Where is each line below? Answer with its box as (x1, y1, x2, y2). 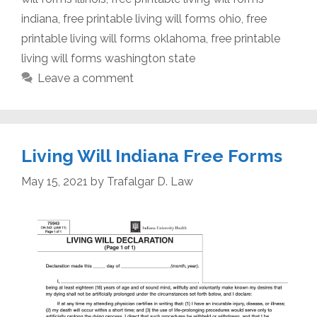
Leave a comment (37, 71, 134, 85)
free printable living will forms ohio (63, 11, 241, 25)
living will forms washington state (21, 51, 195, 65)
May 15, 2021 (21, 174, 88, 188)
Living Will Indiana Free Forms (21, 144, 282, 166)
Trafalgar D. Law (107, 174, 193, 188)
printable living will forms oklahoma (21, 31, 206, 45)
